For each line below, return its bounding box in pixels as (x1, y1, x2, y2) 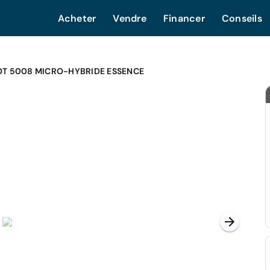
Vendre (113, 12, 146, 25)
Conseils (221, 12, 262, 25)
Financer (163, 12, 205, 25)
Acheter (57, 12, 96, 25)
